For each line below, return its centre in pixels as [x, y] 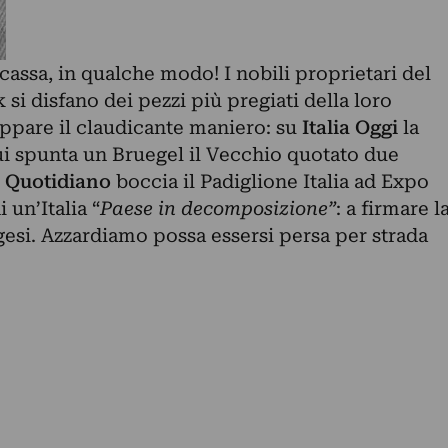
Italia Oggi [352, 127]
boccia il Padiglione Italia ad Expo [272, 181]
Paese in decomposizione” [217, 208]
